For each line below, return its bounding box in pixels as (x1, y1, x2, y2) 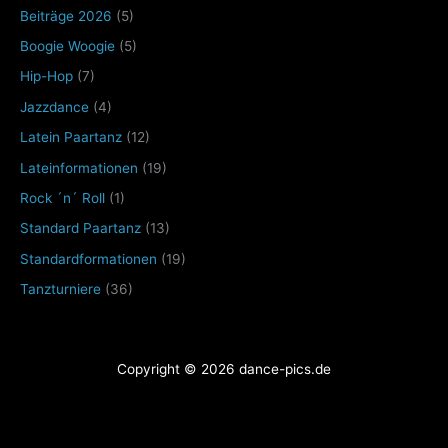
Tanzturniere (20, 281, 101, 298)
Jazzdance (20, 98, 89, 115)
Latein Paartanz (20, 129, 122, 146)
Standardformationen (20, 250, 157, 267)
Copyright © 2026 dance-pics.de (117, 361, 331, 378)
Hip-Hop (20, 68, 73, 85)
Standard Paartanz (20, 220, 141, 237)
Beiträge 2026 (20, 7, 112, 24)
